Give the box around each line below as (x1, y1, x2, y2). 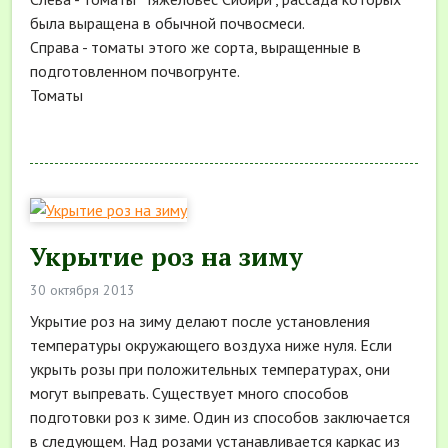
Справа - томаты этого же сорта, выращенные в (30, 36, 361, 57)
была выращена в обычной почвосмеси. (30, 12, 305, 33)
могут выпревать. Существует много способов (30, 382, 349, 403)
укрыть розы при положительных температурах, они (30, 358, 390, 379)
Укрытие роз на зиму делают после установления (30, 310, 370, 331)
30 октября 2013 (30, 280, 135, 299)
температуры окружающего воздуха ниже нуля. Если (30, 334, 392, 355)
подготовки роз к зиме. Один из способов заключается (30, 406, 410, 427)
